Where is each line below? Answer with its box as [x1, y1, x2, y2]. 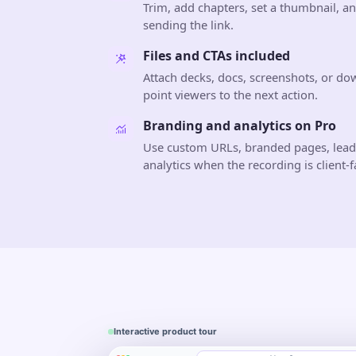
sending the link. [143, 17, 234, 33]
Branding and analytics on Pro [143, 117, 336, 135]
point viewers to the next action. [143, 87, 318, 103]
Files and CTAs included [143, 47, 290, 65]
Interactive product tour [114, 326, 217, 338]
